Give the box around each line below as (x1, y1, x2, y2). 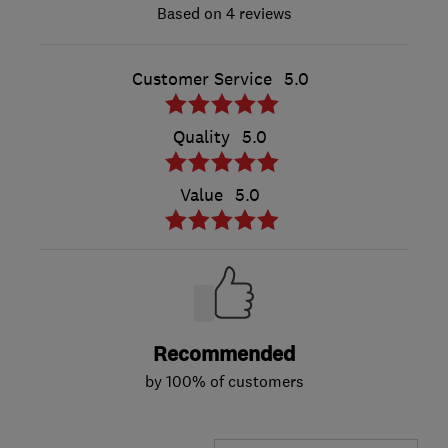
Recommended (153, 341, 295, 369)
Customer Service (131, 68, 272, 91)
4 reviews (221, 3, 292, 24)
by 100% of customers (144, 371, 304, 392)
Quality (173, 126, 230, 149)
